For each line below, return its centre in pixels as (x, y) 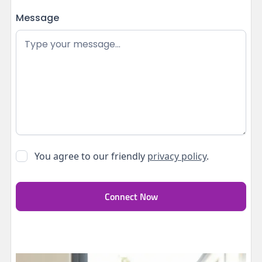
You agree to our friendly (91, 156)
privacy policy (177, 156)
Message (37, 18)
